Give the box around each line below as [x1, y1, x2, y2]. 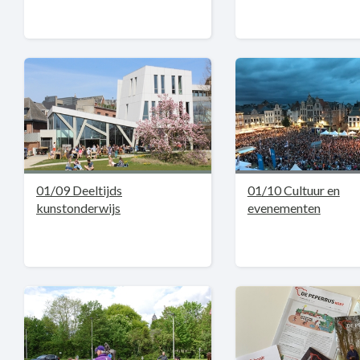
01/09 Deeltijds [36, 182, 122, 198]
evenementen [247, 200, 321, 215]
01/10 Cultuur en [247, 182, 340, 198]
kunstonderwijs [36, 200, 121, 215]
